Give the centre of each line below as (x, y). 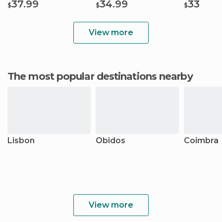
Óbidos (111, 140)
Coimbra (201, 140)
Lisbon (21, 140)
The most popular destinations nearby (103, 76)
